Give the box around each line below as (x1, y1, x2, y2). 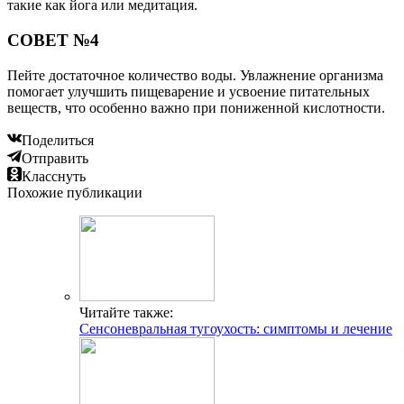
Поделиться (22, 132, 94, 148)
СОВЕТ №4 (7, 30, 99, 50)
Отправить (22, 150, 88, 166)
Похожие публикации (7, 184, 142, 200)
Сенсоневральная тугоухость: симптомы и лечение (79, 320, 392, 336)
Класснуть (22, 168, 86, 184)
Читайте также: (79, 304, 173, 320)
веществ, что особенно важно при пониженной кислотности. (7, 99, 385, 115)
